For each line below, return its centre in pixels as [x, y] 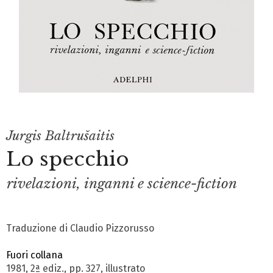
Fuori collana [34, 255]
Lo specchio [68, 159]
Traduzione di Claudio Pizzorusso [80, 229]
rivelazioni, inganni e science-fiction [122, 184]
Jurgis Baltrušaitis [60, 136]
